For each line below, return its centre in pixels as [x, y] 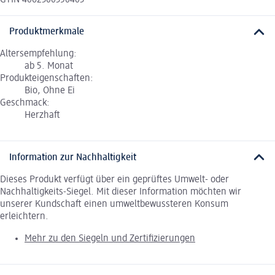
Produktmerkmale [47, 32]
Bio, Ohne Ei [50, 91]
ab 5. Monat [49, 67]
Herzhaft [42, 116]
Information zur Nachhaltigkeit [73, 157]
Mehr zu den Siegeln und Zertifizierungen [110, 238]
